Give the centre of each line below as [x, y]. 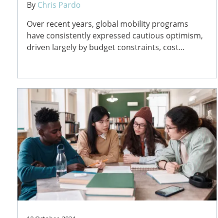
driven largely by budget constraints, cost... [106, 47]
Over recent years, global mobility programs [108, 24]
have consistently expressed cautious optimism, [115, 35]
